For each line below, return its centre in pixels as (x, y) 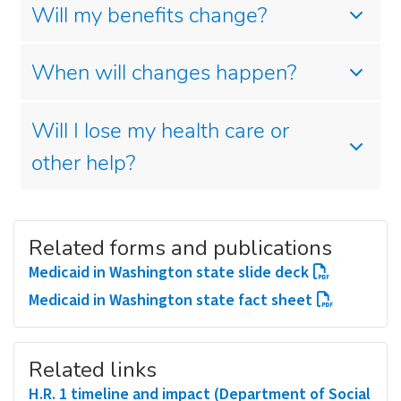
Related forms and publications (180, 247)
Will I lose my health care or (160, 132)
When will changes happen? (164, 75)
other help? (83, 164)
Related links (93, 369)
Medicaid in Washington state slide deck (169, 272)
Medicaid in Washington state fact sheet (171, 300)
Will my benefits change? (149, 17)
